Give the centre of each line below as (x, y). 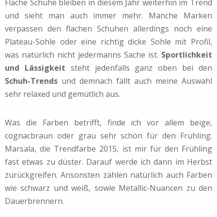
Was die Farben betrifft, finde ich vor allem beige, (108, 122)
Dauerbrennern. (34, 201)
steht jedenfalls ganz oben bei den (139, 68)
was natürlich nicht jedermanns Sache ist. (83, 54)
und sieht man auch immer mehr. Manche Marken (108, 15)
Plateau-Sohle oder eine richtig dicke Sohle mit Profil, (108, 41)
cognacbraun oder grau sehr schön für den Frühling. (108, 135)
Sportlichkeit (187, 54)
